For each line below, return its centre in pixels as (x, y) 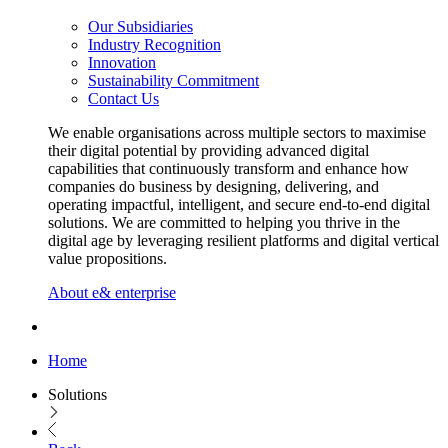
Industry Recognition (154, 45)
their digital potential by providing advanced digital (208, 151)
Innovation (122, 63)
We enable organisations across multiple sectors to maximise (237, 133)
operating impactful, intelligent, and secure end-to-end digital (239, 205)
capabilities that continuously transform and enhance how (228, 169)
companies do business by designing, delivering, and (213, 187)
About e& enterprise (112, 293)
